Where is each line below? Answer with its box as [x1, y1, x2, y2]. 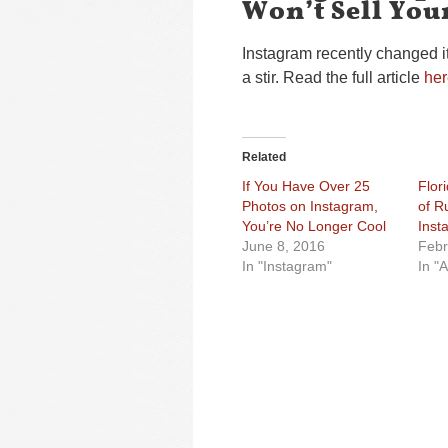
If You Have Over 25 [242, 178, 370, 194]
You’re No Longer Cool [242, 218, 386, 234]
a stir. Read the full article [242, 69, 424, 86]
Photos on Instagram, [242, 198, 378, 214]
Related [242, 150, 286, 164]
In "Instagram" [242, 258, 332, 274]
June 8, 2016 [242, 238, 325, 254]
